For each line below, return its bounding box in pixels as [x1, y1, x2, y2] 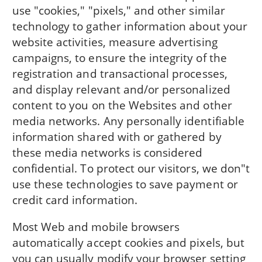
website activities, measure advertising [12, 33, 218, 50]
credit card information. [12, 191, 137, 208]
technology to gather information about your [12, 18, 247, 34]
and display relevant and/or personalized [12, 81, 230, 97]
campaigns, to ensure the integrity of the [12, 49, 227, 65]
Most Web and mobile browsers [12, 219, 180, 235]
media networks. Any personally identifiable [12, 112, 244, 129]
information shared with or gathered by [12, 128, 222, 144]
